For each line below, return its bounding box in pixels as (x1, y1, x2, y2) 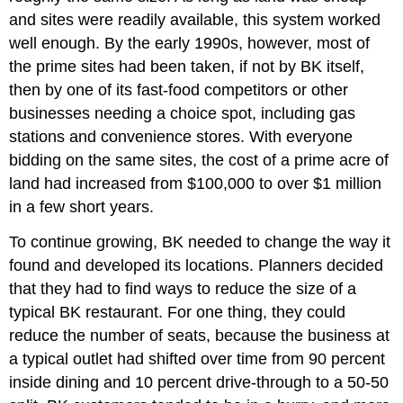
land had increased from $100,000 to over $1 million (9, 175, 382, 193)
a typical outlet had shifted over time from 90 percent (9, 350, 386, 369)
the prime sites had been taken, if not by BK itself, (9, 58, 365, 76)
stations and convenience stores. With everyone (9, 128, 354, 147)
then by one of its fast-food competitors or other (9, 81, 349, 100)
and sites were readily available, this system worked (9, 11, 381, 30)
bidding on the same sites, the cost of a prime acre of (9, 151, 390, 170)
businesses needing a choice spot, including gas (9, 104, 356, 123)
